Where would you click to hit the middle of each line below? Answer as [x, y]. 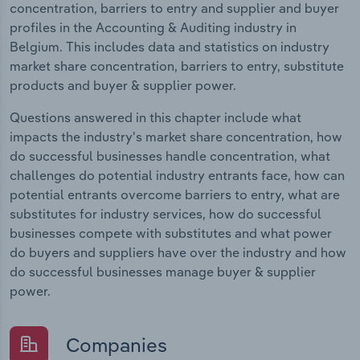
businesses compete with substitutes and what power [171, 233]
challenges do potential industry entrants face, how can [177, 175]
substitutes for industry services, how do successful [166, 213]
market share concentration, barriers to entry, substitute [177, 65]
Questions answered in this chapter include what [155, 117]
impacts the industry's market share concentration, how [176, 136]
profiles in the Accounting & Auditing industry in [153, 27]
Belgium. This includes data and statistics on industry [170, 46]
